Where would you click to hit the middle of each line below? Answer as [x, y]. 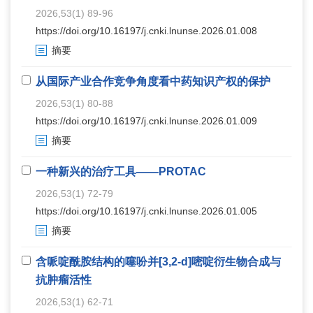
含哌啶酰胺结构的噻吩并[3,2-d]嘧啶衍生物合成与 [158, 261]
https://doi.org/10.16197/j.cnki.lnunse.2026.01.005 [146, 211]
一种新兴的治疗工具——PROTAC [121, 171]
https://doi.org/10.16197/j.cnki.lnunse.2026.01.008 [146, 30]
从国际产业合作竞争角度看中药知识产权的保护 [153, 81]
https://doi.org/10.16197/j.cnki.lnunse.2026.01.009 [146, 121]
